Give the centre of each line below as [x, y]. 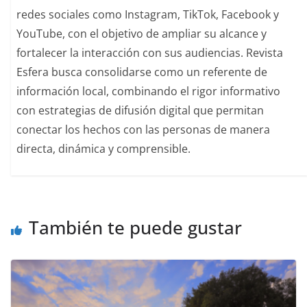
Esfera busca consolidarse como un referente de [142, 72]
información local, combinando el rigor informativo [149, 91]
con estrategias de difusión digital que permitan [140, 111]
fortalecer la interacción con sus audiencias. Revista [150, 53]
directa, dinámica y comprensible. [104, 149]
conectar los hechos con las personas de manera [144, 130]
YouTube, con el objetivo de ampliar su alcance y [142, 34]
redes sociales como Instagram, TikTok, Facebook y [148, 15]
